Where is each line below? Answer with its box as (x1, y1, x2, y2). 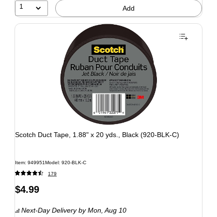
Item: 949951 (15, 159, 45, 165)
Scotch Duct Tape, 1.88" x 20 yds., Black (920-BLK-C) (15, 130, 179, 139)
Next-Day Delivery (21, 206, 77, 214)
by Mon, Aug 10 (77, 206, 126, 214)
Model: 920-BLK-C (45, 159, 86, 165)
